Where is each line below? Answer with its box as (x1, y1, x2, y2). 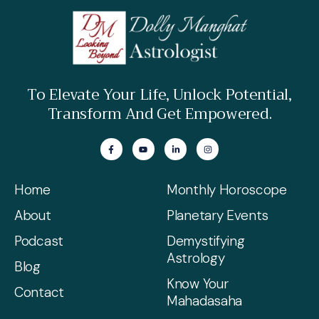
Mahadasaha (167, 292, 242, 310)
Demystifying (167, 232, 245, 251)
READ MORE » (28, 21, 91, 33)
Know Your (167, 275, 229, 293)
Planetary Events (167, 206, 269, 225)
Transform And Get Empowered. (47, 101, 272, 127)
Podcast (14, 232, 63, 251)
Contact (14, 283, 64, 302)
